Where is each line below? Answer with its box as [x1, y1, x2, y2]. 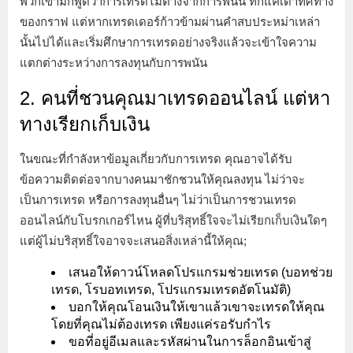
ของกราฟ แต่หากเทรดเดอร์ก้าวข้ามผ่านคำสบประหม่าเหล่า [20, 15, 320, 29]
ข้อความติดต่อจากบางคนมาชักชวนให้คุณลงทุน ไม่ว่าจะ [20, 173, 305, 187]
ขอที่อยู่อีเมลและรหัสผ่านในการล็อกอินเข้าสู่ [69, 335, 311, 349]
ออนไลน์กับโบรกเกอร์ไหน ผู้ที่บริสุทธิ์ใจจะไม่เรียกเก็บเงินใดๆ [20, 214, 327, 228]
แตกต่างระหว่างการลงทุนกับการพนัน [20, 56, 207, 70]
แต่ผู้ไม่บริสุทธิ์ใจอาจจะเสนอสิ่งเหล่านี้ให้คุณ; [20, 234, 247, 248]
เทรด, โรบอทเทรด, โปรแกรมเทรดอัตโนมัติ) [51, 283, 291, 297]
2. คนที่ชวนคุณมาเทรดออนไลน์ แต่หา [20, 87, 330, 110]
